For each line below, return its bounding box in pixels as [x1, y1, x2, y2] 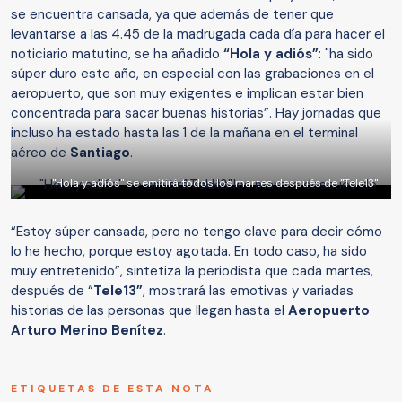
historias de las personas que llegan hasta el [11, 301, 288, 320]
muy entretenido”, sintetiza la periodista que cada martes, [11, 262, 373, 281]
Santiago [66, 144, 130, 162]
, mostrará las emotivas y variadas [143, 282, 354, 301]
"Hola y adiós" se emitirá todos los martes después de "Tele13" [52, 176, 378, 191]
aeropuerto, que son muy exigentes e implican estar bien [11, 84, 363, 103]
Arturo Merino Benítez [11, 321, 163, 340]
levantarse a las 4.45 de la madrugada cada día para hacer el [11, 25, 385, 44]
